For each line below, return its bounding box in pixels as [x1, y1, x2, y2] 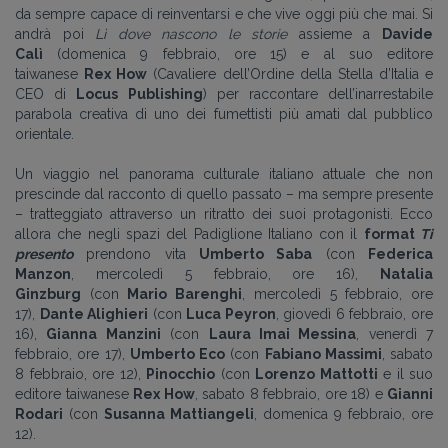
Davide [382, 25, 434, 42]
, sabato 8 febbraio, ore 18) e [194, 385, 387, 402]
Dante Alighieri [39, 305, 149, 322]
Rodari [15, 405, 63, 422]
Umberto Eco [129, 345, 225, 362]
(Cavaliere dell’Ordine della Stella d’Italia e [147, 65, 433, 82]
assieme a [287, 25, 383, 42]
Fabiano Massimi [264, 345, 382, 362]
